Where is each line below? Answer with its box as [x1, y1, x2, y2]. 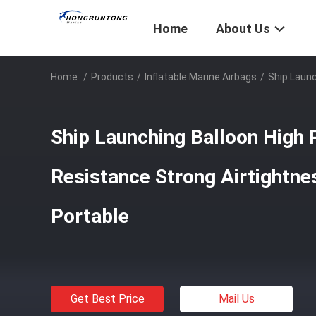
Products [91, 71, 133, 83]
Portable [51, 205, 129, 228]
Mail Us [218, 292, 255, 305]
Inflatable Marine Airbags [145, 71, 257, 83]
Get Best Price [70, 292, 145, 305]
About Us [216, 21, 270, 37]
